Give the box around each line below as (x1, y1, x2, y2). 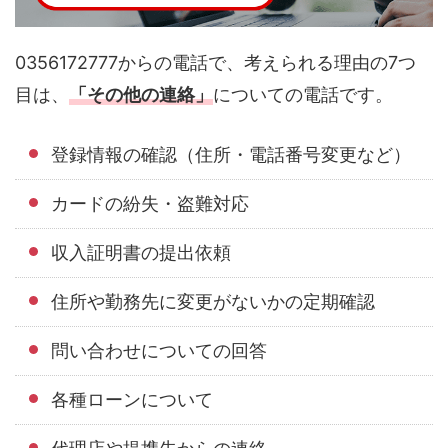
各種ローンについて (51, 389, 213, 411)
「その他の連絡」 (69, 84, 213, 106)
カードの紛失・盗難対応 (51, 193, 249, 215)
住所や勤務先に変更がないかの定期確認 (51, 291, 375, 313)
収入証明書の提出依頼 (51, 242, 231, 264)
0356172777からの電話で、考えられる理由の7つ (15, 52, 416, 74)
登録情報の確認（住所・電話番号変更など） (51, 144, 411, 166)
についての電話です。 (213, 84, 393, 106)
